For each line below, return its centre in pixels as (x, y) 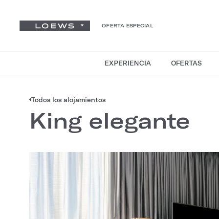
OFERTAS (186, 63)
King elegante (110, 120)
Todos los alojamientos (68, 100)
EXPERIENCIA (128, 63)
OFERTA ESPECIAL (128, 25)
